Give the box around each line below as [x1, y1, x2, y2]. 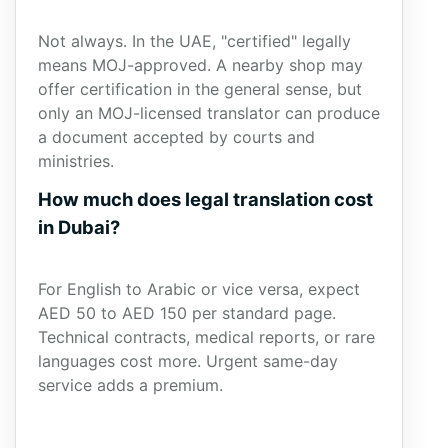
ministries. [38, 151, 114, 171]
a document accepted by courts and [38, 127, 315, 147]
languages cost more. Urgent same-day [38, 351, 338, 371]
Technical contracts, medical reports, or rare [38, 327, 375, 347]
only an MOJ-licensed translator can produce [38, 103, 380, 123]
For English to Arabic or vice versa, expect [38, 279, 360, 299]
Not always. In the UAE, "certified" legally [38, 31, 351, 51]
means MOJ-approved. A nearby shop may [38, 55, 363, 75]
